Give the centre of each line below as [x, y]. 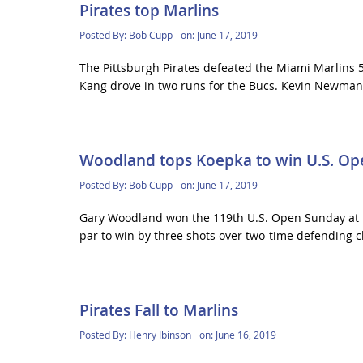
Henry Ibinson [160, 335]
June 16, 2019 [246, 335]
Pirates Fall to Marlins [158, 311]
